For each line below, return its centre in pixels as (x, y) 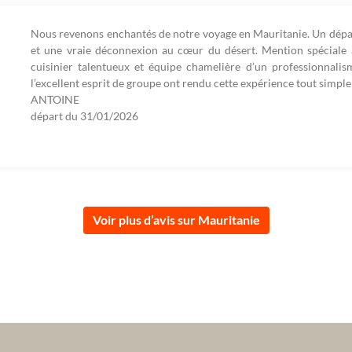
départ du (55, 116)
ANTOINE (55, 100)
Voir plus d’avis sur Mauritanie (176, 220)
